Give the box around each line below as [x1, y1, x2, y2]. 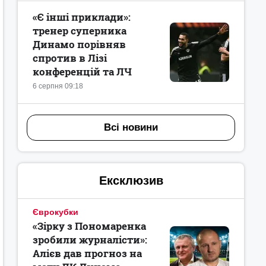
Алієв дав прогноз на [33, 246, 142, 260]
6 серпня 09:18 [33, 82, 83, 90]
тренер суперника [33, 24, 126, 37]
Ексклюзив [99, 174, 163, 187]
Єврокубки [33, 207, 78, 217]
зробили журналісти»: [33, 233, 147, 246]
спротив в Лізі [33, 51, 107, 65]
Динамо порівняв [33, 37, 126, 51]
